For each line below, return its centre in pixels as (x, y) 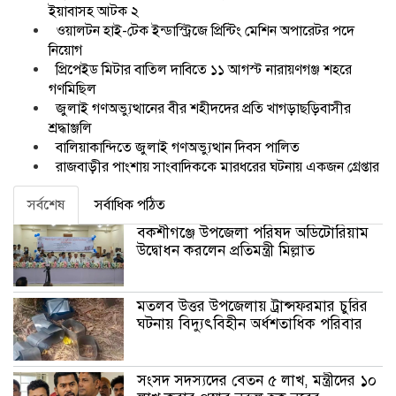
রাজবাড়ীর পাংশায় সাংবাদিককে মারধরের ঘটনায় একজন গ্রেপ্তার (217, 167)
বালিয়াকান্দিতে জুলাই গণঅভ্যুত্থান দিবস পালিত (178, 147)
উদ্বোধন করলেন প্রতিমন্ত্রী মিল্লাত (226, 250)
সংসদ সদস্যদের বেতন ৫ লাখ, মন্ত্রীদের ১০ (257, 380)
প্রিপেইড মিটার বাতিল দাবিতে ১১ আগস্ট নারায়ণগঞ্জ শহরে (204, 69)
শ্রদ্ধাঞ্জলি (70, 128)
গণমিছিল (72, 89)
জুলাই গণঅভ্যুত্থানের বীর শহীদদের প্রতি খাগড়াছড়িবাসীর (203, 108)
